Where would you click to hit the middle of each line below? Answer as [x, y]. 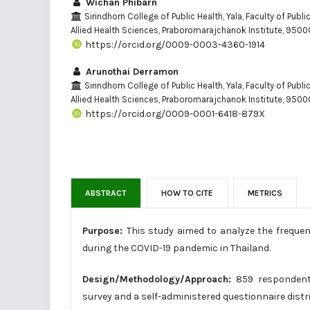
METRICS [265, 193]
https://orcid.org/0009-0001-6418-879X [174, 113]
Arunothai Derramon [131, 71]
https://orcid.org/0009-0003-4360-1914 [174, 44]
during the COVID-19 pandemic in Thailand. [176, 248]
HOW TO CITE [187, 193]
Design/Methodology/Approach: [159, 279]
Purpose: [104, 230]
